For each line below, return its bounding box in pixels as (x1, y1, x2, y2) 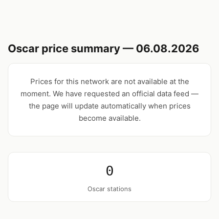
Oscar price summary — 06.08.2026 (8, 42, 199, 55)
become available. (78, 113, 141, 123)
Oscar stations (88, 185, 131, 193)
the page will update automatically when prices (28, 101, 191, 110)
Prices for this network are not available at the (30, 77, 189, 86)
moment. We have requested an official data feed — (21, 89, 198, 98)
